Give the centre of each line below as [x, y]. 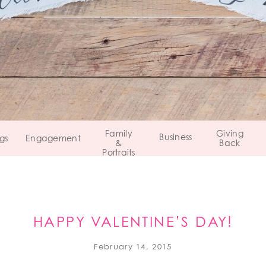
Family [119, 134]
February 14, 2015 [133, 247]
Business [176, 138]
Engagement [53, 139]
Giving [230, 134]
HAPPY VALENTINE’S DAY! [133, 223]
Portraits [119, 153]
